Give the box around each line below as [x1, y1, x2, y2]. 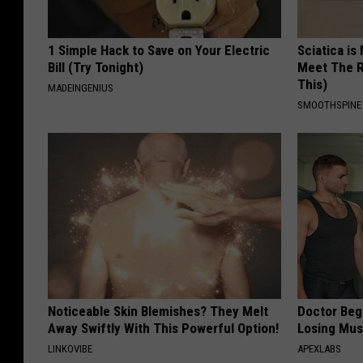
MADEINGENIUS [48, 81, 113, 94]
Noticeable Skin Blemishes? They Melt [48, 302, 268, 319]
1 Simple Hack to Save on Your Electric [48, 41, 270, 58]
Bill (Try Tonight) [48, 58, 143, 75]
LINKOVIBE [48, 342, 92, 355]
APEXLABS [297, 342, 342, 355]
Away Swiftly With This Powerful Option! [48, 319, 279, 336]
